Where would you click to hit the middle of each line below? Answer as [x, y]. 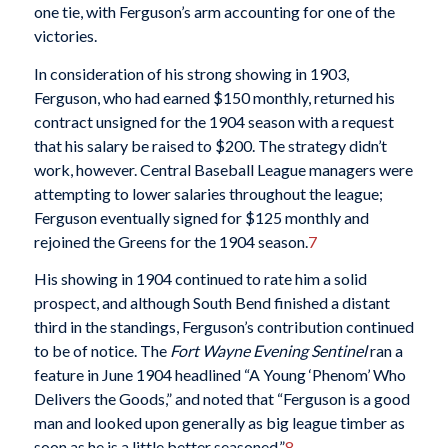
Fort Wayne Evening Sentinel [268, 351]
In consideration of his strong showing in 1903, [191, 73]
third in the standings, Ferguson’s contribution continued [223, 327]
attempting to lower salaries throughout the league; [208, 193]
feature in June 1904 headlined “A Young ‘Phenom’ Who [219, 375]
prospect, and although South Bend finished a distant [211, 303]
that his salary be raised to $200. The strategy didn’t [210, 145]
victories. [65, 35]
